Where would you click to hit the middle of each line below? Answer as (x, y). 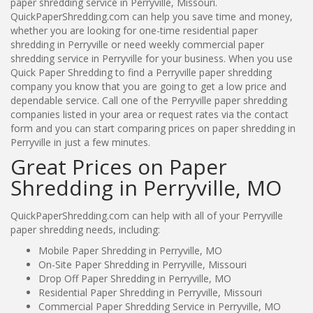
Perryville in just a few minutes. (80, 142)
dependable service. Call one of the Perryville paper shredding (149, 100)
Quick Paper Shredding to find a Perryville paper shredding (141, 72)
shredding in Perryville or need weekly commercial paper (137, 44)
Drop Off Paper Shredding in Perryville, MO (135, 278)
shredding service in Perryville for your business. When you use (152, 58)
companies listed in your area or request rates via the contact (150, 114)
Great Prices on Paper (119, 166)
